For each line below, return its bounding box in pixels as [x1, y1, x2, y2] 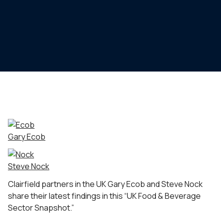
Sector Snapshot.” [8, 202, 74, 213]
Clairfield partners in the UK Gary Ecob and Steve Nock [8, 179, 203, 189]
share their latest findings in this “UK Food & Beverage [8, 190, 201, 201]
